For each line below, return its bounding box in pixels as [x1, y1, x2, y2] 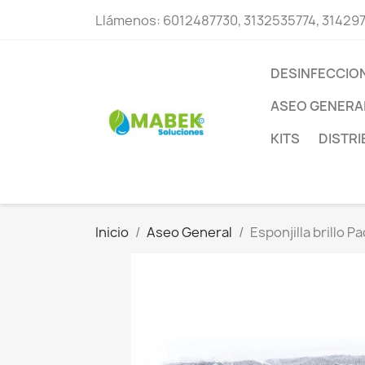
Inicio [95, 223, 129, 241]
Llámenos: [95, 11, 163, 29]
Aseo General [147, 223, 232, 241]
